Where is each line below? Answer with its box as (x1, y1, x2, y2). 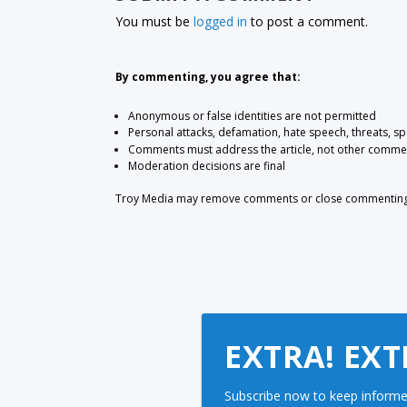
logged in (194, 13, 248, 31)
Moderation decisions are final (127, 158, 285, 174)
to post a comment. (247, 13, 369, 31)
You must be (115, 13, 194, 31)
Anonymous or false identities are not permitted (127, 108, 376, 124)
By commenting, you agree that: (115, 69, 302, 85)
